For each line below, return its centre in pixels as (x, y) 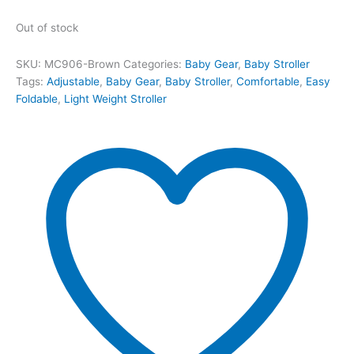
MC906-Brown (82, 64)
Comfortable (268, 81)
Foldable (37, 98)
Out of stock (47, 27)
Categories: (154, 64)
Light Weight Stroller (115, 98)
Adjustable (73, 81)
